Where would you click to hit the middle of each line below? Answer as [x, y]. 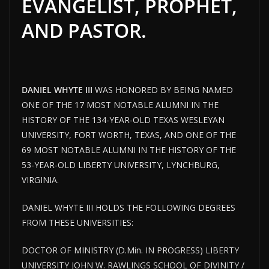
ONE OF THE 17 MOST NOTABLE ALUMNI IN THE [120, 105]
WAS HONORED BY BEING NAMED [163, 90]
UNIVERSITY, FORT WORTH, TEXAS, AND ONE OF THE [129, 135]
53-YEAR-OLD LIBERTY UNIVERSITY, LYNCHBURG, [121, 165]
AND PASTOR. [84, 31]
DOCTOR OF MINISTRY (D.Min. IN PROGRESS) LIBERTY [130, 250]
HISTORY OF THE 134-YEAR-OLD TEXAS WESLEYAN [123, 120]
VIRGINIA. [40, 180]
